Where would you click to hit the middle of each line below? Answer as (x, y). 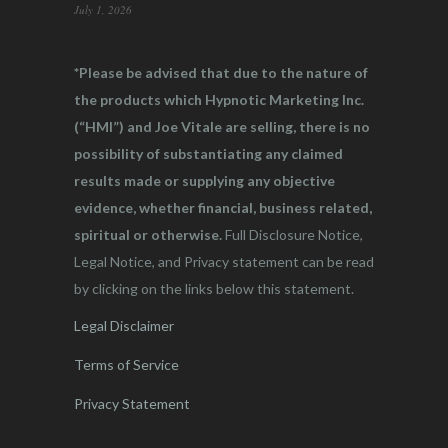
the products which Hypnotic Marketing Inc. (219, 99)
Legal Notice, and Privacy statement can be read (224, 261)
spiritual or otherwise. (149, 234)
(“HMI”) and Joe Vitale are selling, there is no (222, 126)
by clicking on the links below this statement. (214, 288)
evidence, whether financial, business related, (223, 207)
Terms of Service (126, 364)
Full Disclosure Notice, (294, 234)
